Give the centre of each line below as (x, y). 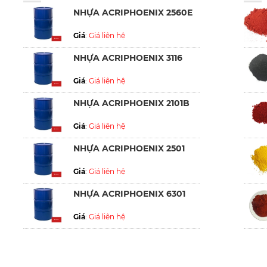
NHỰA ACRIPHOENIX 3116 (128, 58)
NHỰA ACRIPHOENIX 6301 (129, 193)
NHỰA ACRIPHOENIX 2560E (133, 12)
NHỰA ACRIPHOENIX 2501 (129, 148)
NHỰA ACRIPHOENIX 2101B (131, 103)
